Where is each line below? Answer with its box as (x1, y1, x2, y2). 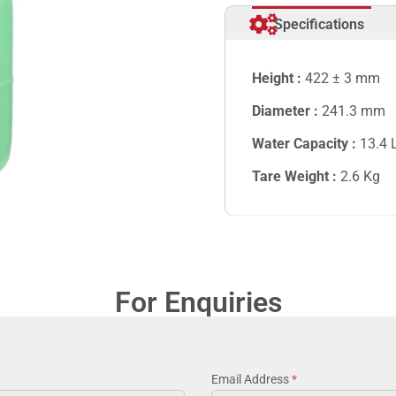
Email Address (211, 372, 292, 386)
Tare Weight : (252, 167, 340, 185)
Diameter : (252, 102, 322, 119)
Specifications (274, 15, 364, 33)
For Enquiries (114, 286, 282, 319)
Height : (252, 69, 305, 87)
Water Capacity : (252, 134, 360, 152)
